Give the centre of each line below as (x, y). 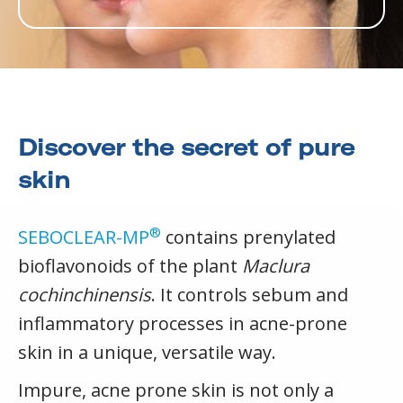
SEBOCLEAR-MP (84, 237)
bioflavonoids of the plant (130, 266)
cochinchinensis (85, 295)
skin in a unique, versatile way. (147, 353)
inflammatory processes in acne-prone (183, 324)
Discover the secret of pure (186, 148)
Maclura (276, 266)
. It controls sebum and (250, 295)
